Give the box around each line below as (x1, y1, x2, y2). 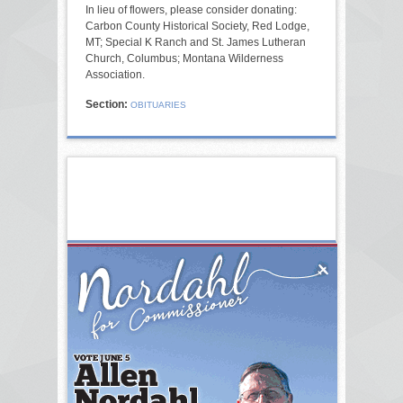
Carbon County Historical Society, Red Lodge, (85, 19, 309, 32)
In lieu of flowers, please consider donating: (85, 3, 297, 16)
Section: (85, 97, 130, 111)
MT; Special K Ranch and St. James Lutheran (85, 35, 306, 49)
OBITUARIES (130, 99, 186, 110)
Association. (85, 67, 145, 81)
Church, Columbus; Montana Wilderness (85, 51, 283, 65)
